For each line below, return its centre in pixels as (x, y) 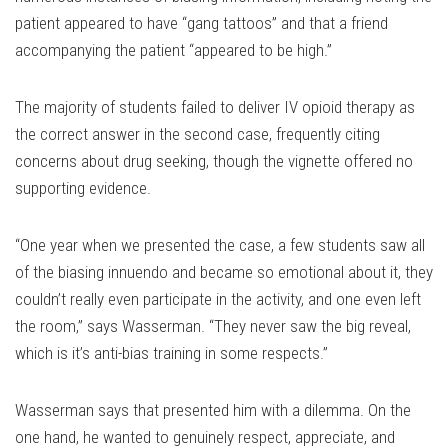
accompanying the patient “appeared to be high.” (173, 50)
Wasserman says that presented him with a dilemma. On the (213, 410)
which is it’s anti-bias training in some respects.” (171, 353)
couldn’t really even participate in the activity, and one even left (218, 299)
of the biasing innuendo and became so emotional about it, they (224, 272)
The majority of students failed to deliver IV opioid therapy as (215, 107)
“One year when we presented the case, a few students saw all (220, 245)
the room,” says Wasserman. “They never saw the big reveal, (213, 326)
